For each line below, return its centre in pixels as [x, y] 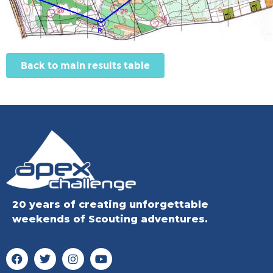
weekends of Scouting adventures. [110, 219]
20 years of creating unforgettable [110, 205]
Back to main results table [85, 65]
